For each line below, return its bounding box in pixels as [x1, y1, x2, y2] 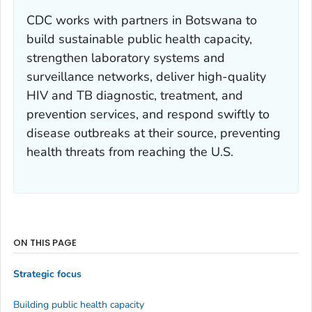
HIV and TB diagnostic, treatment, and [26, 86, 243, 104]
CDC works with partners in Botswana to [26, 11, 257, 29]
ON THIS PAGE [13, 235, 77, 249]
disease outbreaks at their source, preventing [26, 124, 281, 141]
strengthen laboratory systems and [26, 49, 225, 66]
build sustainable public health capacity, [26, 30, 252, 47]
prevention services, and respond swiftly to [26, 105, 270, 123]
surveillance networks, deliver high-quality [26, 68, 266, 85]
